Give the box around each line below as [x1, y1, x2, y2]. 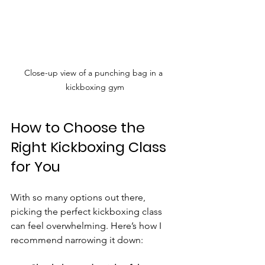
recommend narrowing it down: [11, 234, 143, 245]
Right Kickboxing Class [11, 137, 170, 157]
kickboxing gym [65, 81, 124, 92]
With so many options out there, [11, 191, 148, 203]
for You [11, 156, 60, 176]
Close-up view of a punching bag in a [24, 67, 165, 78]
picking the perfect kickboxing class [11, 205, 164, 217]
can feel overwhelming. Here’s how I [11, 219, 164, 231]
